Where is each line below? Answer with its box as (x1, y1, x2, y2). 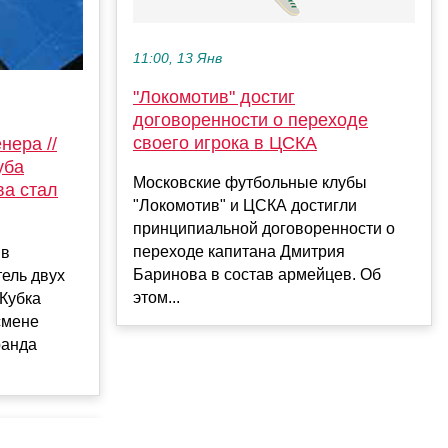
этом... (133, 289, 180, 307)
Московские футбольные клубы (133, 174, 367, 192)
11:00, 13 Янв (133, 51, 222, 67)
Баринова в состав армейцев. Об (133, 266, 381, 284)
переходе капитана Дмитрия (133, 243, 345, 261)
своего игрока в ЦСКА (133, 133, 317, 154)
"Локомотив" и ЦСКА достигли (133, 197, 357, 215)
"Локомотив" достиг (133, 87, 295, 108)
